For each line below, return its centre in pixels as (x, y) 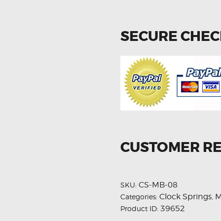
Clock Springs (185, 196)
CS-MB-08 (158, 184)
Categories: (140, 196)
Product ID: (140, 208)
